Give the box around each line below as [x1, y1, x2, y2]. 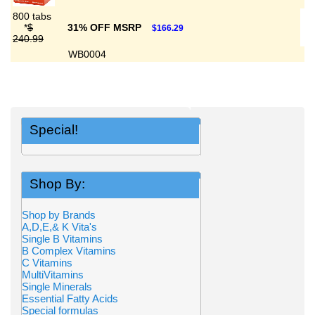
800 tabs [13, 11, 51, 22]
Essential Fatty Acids [22, 292, 118, 304]
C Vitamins [22, 257, 72, 269]
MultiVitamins [22, 269, 84, 281]
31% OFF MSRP [67, 22, 144, 33]
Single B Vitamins [22, 233, 103, 245]
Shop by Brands [22, 209, 104, 221]
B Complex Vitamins [22, 245, 116, 257]
